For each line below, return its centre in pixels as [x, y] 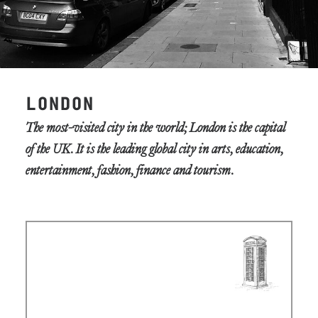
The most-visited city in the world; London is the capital [155, 128]
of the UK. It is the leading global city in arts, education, [154, 150]
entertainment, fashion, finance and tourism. [130, 171]
